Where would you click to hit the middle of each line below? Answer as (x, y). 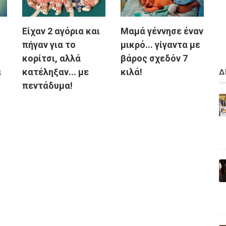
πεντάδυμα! (47, 86)
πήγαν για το (49, 45)
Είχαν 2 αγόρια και (61, 31)
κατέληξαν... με (55, 72)
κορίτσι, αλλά (51, 59)
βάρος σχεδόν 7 (154, 59)
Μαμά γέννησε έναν (162, 31)
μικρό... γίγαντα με (160, 45)
